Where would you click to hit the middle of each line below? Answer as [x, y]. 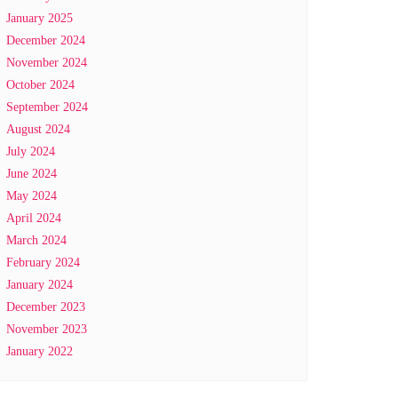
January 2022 [40, 351]
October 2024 [40, 85]
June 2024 [32, 174]
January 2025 [40, 18]
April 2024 [34, 218]
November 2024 [47, 63]
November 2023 [47, 329]
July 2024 [31, 151]
